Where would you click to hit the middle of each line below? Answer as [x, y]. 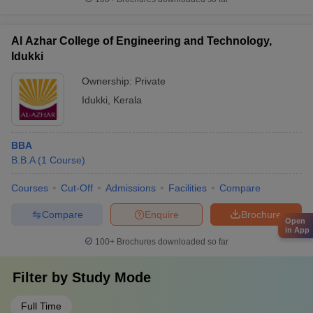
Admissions [131, 188]
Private [150, 81]
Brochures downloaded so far [172, 242]
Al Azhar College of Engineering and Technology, [141, 41]
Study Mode [111, 277]
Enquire [162, 214]
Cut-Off [77, 188]
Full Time [41, 306]
